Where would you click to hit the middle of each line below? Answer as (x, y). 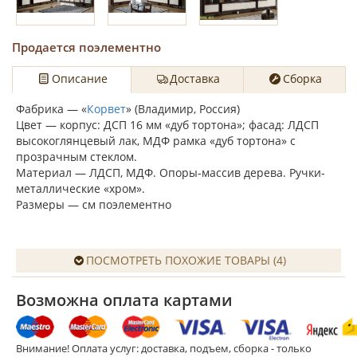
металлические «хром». (80, 188)
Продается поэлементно (86, 47)
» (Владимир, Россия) (184, 109)
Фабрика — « (51, 109)
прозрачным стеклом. (76, 157)
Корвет (106, 109)
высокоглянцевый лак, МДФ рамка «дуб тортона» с (156, 141)
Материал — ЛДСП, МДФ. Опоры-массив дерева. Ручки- (171, 173)
